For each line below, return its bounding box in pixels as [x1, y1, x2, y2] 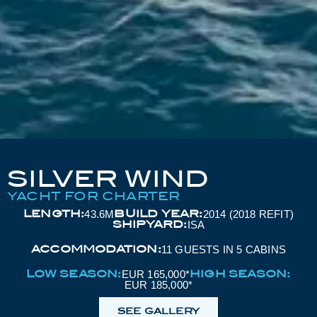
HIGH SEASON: [190, 267, 291, 280]
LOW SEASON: [26, 267, 122, 280]
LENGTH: [23, 207, 85, 220]
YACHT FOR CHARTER [7, 188, 180, 203]
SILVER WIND [7, 164, 209, 192]
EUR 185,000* [124, 278, 193, 291]
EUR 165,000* [121, 267, 190, 280]
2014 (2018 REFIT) [202, 207, 294, 220]
